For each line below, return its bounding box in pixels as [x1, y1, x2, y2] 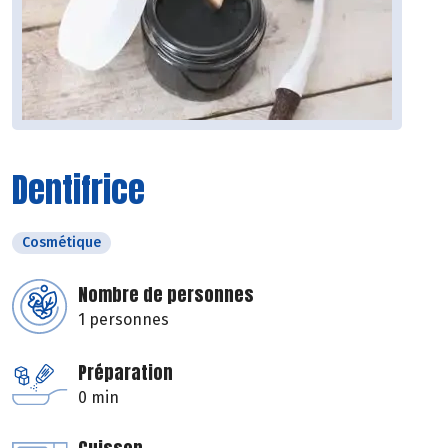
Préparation [78, 359, 173, 387]
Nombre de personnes [78, 281, 254, 309]
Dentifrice [12, 164, 145, 216]
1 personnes [78, 310, 169, 330]
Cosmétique [22, 234, 101, 252]
